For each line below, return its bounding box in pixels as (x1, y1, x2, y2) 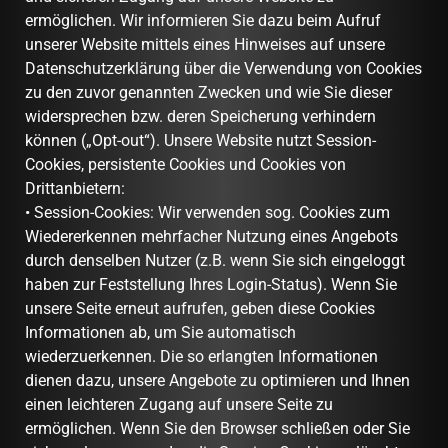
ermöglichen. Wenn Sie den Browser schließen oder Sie (25, 418, 410, 438)
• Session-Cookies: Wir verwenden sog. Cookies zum (25, 202, 390, 222)
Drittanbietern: (25, 178, 129, 198)
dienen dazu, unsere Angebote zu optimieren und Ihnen (25, 370, 410, 390)
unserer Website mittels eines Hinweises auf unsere (25, 34, 385, 54)
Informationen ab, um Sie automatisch (25, 322, 296, 342)
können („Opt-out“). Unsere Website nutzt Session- (25, 130, 376, 150)
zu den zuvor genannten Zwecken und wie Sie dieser (25, 82, 392, 102)
